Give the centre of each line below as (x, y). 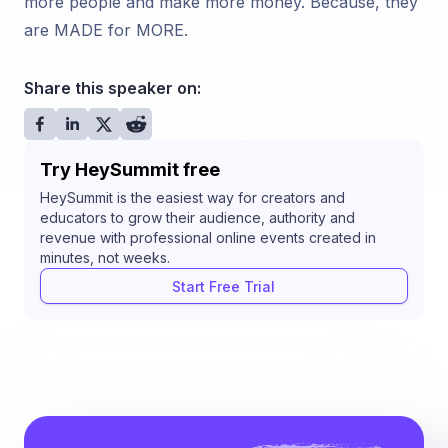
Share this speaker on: (112, 88)
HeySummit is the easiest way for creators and (192, 197)
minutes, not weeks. (105, 257)
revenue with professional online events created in (208, 237)
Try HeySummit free (130, 169)
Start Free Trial (224, 286)
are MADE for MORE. (106, 30)
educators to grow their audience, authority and (197, 217)
